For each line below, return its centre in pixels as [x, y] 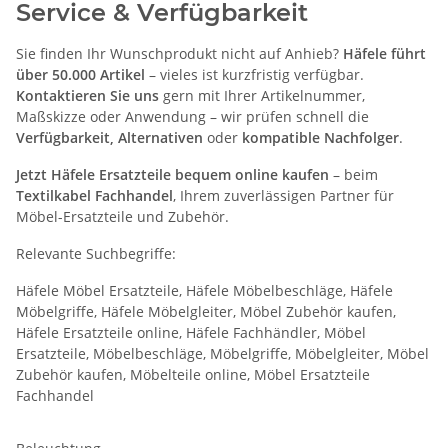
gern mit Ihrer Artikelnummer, [262, 95]
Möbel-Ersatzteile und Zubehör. [122, 216]
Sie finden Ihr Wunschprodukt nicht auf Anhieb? [179, 53]
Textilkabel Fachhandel [94, 195]
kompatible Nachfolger [320, 137]
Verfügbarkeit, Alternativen [109, 137]
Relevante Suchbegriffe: [96, 253]
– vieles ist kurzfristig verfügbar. [254, 74]
